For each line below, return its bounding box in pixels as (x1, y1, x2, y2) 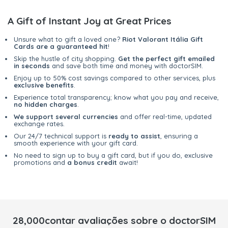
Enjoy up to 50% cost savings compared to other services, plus (14, 74, 215, 82)
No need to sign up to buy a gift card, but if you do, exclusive (14, 151, 213, 160)
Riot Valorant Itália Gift (122, 35, 203, 44)
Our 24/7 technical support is (14, 132, 108, 140)
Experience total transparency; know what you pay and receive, (14, 93, 219, 102)
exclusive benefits (14, 81, 74, 90)
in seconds (14, 62, 50, 70)
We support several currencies (14, 112, 118, 121)
